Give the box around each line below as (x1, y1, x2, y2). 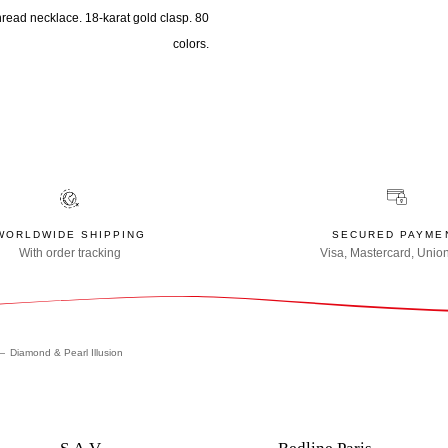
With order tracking (19, 246, 122, 261)
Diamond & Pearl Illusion (10, 347, 123, 359)
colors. (173, 37, 210, 52)
